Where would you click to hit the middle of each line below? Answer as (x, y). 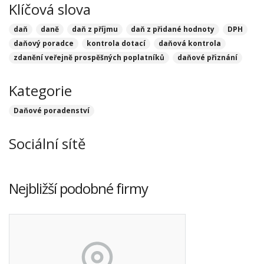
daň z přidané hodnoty (173, 29)
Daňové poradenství (52, 110)
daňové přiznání (207, 57)
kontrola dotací (116, 43)
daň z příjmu (95, 29)
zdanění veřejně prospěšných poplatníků (89, 57)
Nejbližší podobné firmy (78, 188)
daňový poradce (44, 43)
